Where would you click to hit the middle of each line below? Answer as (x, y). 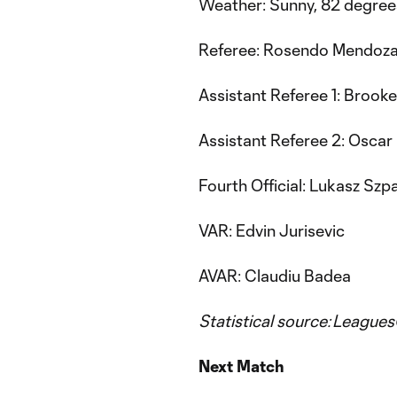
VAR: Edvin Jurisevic (272, 230)
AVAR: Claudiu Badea (275, 276)
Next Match (241, 366)
